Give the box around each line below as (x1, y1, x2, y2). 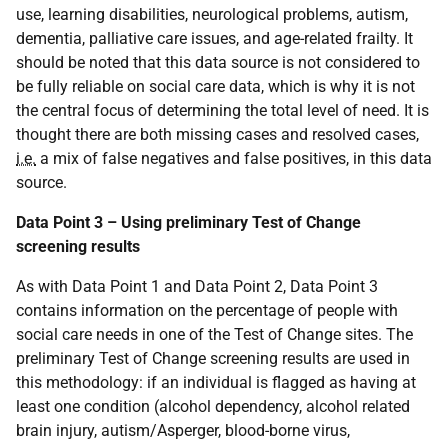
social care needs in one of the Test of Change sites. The (16, 325, 413, 344)
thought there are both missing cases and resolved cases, (16, 125, 419, 144)
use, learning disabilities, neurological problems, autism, (16, 5, 408, 24)
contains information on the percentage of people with (16, 301, 398, 320)
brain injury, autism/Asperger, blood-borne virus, (16, 421, 350, 440)
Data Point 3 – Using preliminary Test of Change (16, 213, 361, 232)
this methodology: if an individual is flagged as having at (16, 373, 416, 392)
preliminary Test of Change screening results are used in (16, 349, 410, 368)
